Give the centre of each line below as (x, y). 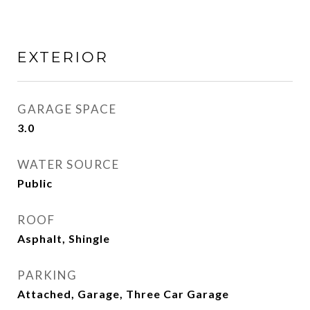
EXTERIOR (63, 57)
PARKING (47, 275)
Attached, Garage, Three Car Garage (123, 294)
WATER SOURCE (68, 164)
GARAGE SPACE (67, 109)
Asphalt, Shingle (64, 238)
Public (35, 183)
